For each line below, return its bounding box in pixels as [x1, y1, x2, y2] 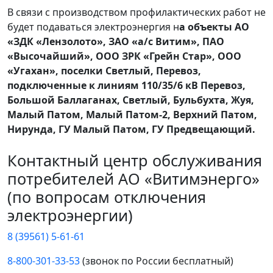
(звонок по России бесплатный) [80, 254, 233, 268]
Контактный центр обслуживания [7, 150, 262, 171]
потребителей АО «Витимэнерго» [7, 168, 260, 190]
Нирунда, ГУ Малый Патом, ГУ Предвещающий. [7, 122, 255, 136]
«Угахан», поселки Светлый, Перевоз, [7, 64, 201, 78]
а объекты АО [179, 20, 249, 34]
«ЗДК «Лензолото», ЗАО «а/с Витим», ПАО [7, 35, 224, 49]
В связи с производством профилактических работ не [7, 5, 266, 19]
